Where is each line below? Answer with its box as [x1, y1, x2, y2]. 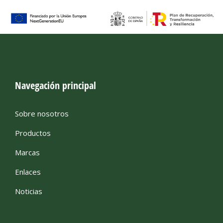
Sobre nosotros [15, 109, 69, 119]
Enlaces [15, 167, 41, 177]
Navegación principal [15, 79, 96, 93]
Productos [15, 128, 51, 138]
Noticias [15, 186, 42, 197]
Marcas [15, 147, 40, 158]
